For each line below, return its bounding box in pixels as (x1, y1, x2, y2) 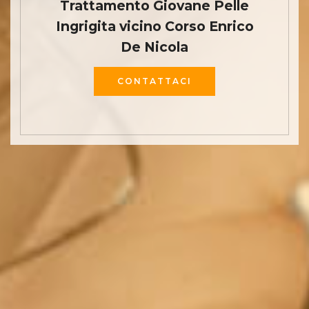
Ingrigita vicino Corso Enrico (55, 17, 254, 34)
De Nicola (121, 38, 188, 55)
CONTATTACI (117, 76, 192, 86)
